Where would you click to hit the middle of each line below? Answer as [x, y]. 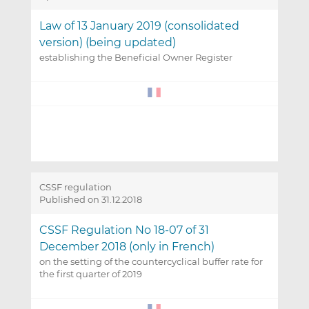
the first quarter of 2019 [90, 274]
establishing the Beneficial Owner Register [136, 58]
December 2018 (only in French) [127, 247]
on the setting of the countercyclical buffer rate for [151, 262]
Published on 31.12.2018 [90, 200]
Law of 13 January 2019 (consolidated [139, 26]
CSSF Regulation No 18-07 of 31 [124, 230]
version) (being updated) [107, 43]
